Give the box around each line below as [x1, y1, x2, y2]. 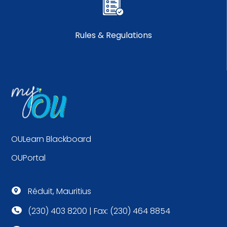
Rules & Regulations [74, 29, 152, 42]
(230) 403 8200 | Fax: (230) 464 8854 [27, 205, 170, 217]
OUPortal [11, 152, 46, 164]
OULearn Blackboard [11, 133, 92, 145]
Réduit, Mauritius [27, 185, 91, 198]
